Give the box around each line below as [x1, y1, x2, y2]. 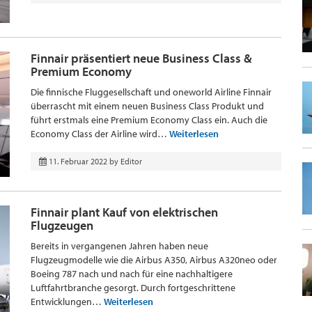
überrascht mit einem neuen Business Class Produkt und [31, 100, 264, 112]
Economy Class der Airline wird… [31, 127, 169, 140]
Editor [120, 156, 142, 166]
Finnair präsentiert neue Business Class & [31, 50, 252, 66]
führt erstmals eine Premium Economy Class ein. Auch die [31, 114, 267, 126]
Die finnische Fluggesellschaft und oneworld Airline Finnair [31, 86, 272, 98]
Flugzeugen [31, 217, 93, 233]
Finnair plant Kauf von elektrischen [31, 204, 218, 220]
